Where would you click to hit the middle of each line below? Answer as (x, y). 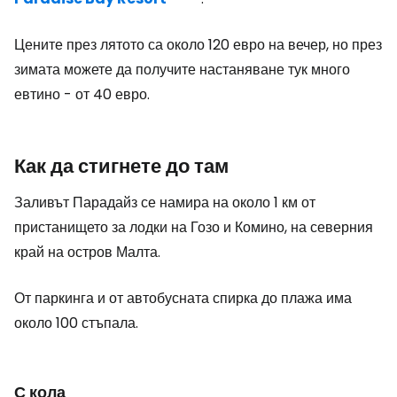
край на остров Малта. (87, 252)
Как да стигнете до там (121, 166)
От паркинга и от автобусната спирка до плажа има (183, 298)
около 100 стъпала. (76, 323)
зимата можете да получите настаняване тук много (182, 70)
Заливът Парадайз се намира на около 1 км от (165, 202)
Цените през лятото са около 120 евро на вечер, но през (198, 45)
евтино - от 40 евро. (82, 94)
